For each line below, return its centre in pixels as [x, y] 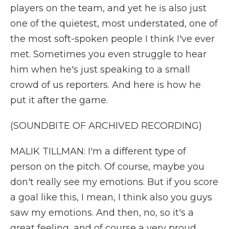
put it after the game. [59, 100]
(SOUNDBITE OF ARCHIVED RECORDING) [106, 126]
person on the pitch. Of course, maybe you [107, 167]
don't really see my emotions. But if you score [114, 182]
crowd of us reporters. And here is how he [106, 85]
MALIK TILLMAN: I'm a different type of [98, 151]
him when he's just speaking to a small [100, 70]
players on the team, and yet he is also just [108, 8]
